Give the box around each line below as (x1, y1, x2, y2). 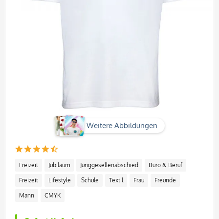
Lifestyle (48, 176, 71, 184)
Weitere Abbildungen (86, 120, 157, 130)
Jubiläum (48, 161, 70, 169)
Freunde (154, 176, 176, 184)
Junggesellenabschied (80, 161, 138, 169)
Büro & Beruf (149, 161, 182, 169)
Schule (81, 176, 99, 184)
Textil (109, 176, 123, 184)
